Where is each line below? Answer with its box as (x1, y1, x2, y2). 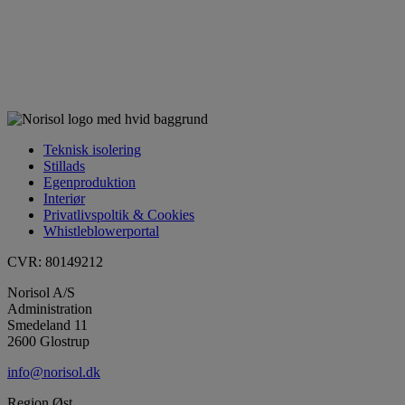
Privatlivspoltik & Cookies (43, 206, 194, 222)
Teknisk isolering (43, 141, 141, 157)
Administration (7, 300, 92, 316)
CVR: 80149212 (7, 253, 103, 269)
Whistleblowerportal (43, 222, 159, 239)
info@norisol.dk (7, 363, 100, 380)
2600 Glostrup (7, 333, 89, 349)
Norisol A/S (7, 284, 75, 300)
